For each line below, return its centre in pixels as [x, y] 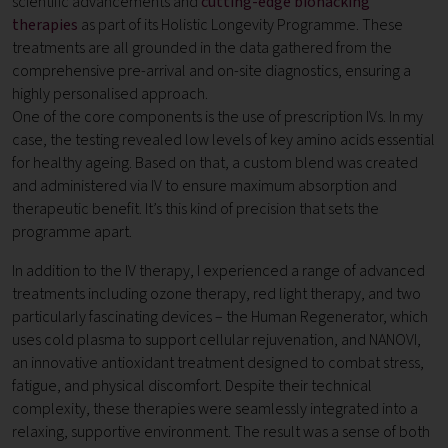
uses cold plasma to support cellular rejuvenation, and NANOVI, [216, 340]
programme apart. [72, 232]
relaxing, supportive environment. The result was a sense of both [221, 432]
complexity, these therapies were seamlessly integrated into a [215, 409]
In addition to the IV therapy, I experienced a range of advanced [218, 271]
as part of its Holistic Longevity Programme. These [240, 25]
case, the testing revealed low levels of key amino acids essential [223, 140]
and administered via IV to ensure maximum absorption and [204, 186]
